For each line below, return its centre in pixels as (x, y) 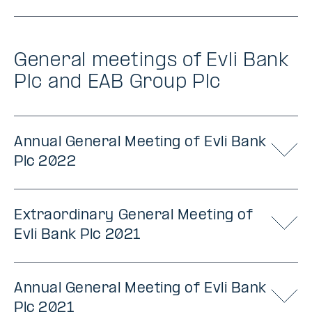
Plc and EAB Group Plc (118, 83)
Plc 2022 (45, 162)
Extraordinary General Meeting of (134, 216)
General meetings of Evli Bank (151, 61)
